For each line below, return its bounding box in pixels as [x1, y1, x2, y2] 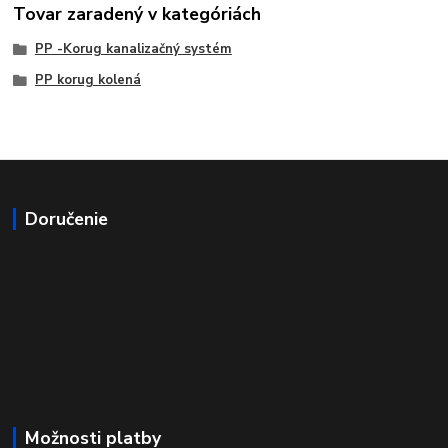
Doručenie [24, 207, 108, 232]
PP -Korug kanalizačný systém [34, 39, 232, 58]
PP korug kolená [34, 71, 141, 90]
